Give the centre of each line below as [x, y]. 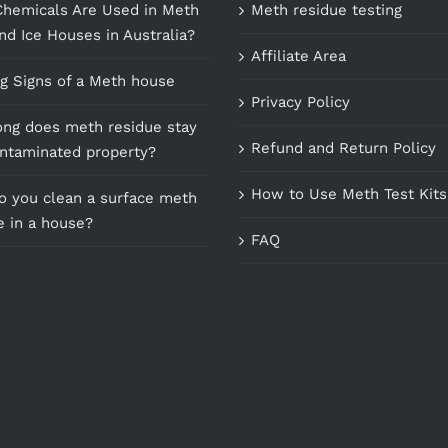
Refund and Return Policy [343, 147]
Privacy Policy [300, 101]
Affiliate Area [298, 55]
